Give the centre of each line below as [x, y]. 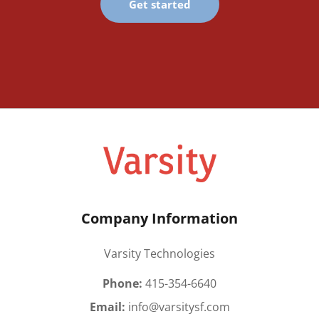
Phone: [122, 284]
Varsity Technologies [159, 253]
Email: [107, 307]
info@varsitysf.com [177, 307]
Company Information [159, 218]
